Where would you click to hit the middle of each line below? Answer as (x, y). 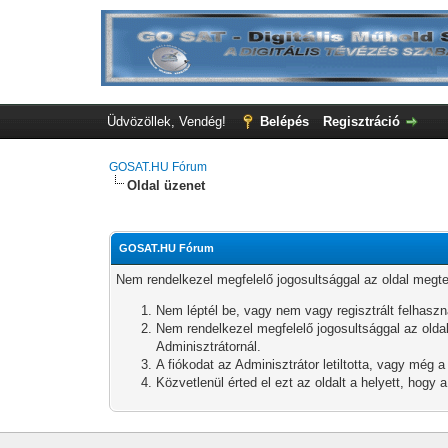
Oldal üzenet (166, 185)
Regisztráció (361, 121)
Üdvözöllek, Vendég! (168, 121)
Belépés (284, 121)
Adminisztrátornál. (209, 346)
